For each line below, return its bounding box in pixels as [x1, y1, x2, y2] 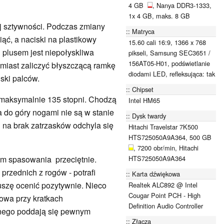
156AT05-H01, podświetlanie [128, 58, 210, 68]
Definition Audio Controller [128, 200, 203, 210]
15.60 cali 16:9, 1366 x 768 [128, 37, 206, 47]
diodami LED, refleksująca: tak [128, 68, 215, 78]
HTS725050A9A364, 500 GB [128, 132, 213, 142]
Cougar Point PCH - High [128, 190, 200, 200]
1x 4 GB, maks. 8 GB [128, 10, 190, 20]
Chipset [132, 84, 153, 94]
